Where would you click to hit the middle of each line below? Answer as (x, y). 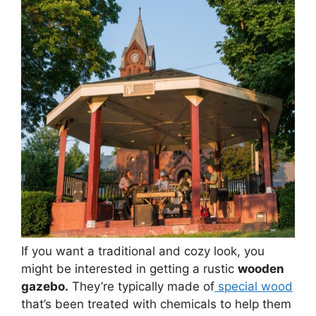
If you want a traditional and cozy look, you (143, 251)
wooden (261, 269)
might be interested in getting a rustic (129, 269)
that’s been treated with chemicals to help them (156, 304)
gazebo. (45, 287)
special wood (254, 287)
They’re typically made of (141, 287)
